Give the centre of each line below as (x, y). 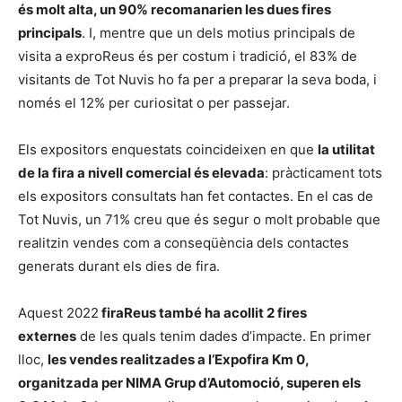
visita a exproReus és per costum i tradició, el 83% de (188, 56)
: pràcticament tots (323, 173)
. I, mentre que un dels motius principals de (218, 33)
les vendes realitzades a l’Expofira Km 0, (178, 359)
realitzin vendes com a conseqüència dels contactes (184, 243)
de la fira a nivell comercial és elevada (141, 173)
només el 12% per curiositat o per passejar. (154, 103)
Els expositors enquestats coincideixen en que (168, 149)
